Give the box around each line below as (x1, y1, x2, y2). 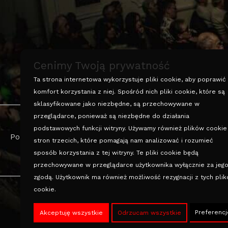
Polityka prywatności (10, 132, 91, 142)
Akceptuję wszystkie (40, 209, 103, 216)
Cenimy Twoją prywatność (34, 59, 170, 72)
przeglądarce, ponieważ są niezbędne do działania (34, 112, 189, 120)
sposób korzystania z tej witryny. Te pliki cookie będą (34, 149, 198, 156)
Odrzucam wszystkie (118, 209, 181, 216)
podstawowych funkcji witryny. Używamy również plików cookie (34, 125, 227, 132)
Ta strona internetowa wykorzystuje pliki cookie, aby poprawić (34, 76, 226, 83)
